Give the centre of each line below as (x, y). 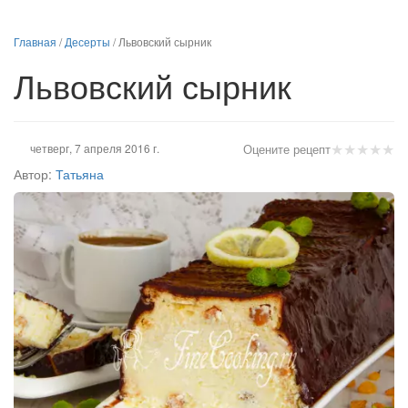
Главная (35, 41)
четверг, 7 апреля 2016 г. (94, 148)
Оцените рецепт (287, 149)
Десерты (87, 41)
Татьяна (80, 174)
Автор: (33, 174)
